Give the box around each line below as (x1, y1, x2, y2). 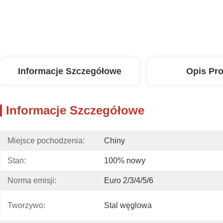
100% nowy (104, 156, 145, 165)
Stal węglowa (104, 201, 152, 210)
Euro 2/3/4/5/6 (104, 176, 153, 185)
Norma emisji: (7, 176, 56, 185)
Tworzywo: (7, 201, 45, 210)
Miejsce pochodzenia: (7, 136, 85, 145)
